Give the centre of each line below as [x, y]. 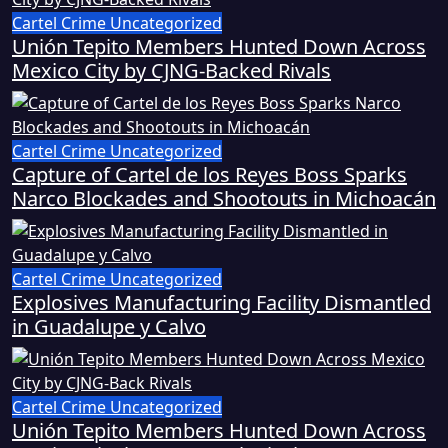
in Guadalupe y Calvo [109, 327]
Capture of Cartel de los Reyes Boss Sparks [209, 175]
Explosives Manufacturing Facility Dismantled [221, 303]
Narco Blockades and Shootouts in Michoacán [224, 199]
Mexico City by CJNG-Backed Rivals [171, 71]
